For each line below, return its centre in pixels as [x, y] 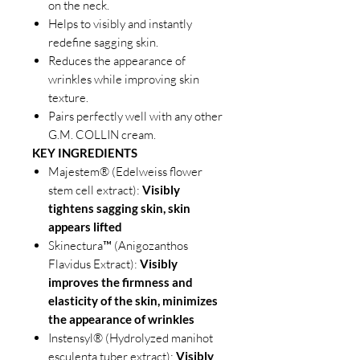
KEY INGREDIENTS [85, 152]
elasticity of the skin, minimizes [133, 300]
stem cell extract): [95, 190]
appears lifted [85, 226]
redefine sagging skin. [103, 42]
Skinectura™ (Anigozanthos [118, 245]
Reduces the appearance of [117, 60]
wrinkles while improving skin [124, 79]
